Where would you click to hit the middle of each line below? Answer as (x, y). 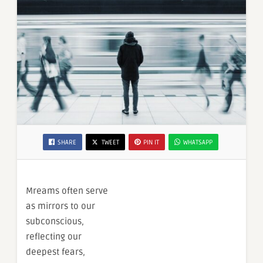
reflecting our (54, 237)
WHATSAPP (198, 143)
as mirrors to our (60, 206)
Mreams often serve (67, 191)
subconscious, (55, 222)
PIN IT (151, 143)
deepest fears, (55, 252)
